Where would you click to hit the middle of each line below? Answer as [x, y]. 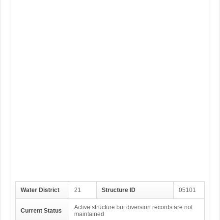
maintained [89, 214]
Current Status [41, 211]
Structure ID [119, 190]
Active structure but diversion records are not [133, 207]
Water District [40, 190]
